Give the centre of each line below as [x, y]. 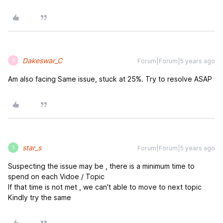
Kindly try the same [41, 197]
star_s [32, 147]
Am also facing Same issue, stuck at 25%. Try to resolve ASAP [110, 79]
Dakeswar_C [42, 60]
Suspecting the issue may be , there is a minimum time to [101, 166]
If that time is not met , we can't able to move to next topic [106, 187]
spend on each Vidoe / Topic [57, 176]
